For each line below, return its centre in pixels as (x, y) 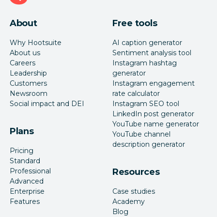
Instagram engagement (154, 84)
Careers (23, 63)
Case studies (134, 192)
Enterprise (27, 192)
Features (25, 202)
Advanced (27, 181)
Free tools (135, 23)
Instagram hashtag (145, 63)
